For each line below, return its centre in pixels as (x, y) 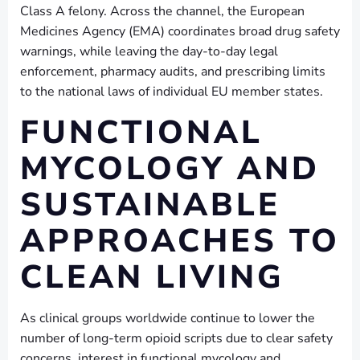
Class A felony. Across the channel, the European (162, 11)
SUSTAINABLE (150, 205)
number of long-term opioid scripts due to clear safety (176, 338)
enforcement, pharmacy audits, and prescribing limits (173, 71)
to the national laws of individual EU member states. (172, 91)
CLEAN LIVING (152, 277)
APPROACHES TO (180, 241)
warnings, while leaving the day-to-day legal (149, 51)
